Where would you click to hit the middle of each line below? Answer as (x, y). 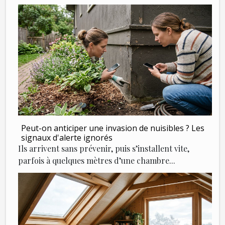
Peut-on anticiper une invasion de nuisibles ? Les (113, 128)
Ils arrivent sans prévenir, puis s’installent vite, (104, 148)
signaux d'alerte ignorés (67, 137)
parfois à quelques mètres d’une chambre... (97, 160)
